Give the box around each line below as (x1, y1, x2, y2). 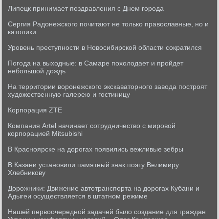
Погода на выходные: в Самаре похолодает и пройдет (8, 59, 184, 67)
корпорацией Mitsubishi (8, 130, 83, 137)
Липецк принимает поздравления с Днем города (8, 4, 164, 12)
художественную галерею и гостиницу (8, 90, 131, 98)
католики (8, 28, 37, 36)
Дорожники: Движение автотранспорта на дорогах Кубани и (8, 184, 200, 192)
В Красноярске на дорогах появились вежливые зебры (8, 145, 184, 153)
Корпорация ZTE (8, 106, 63, 114)
